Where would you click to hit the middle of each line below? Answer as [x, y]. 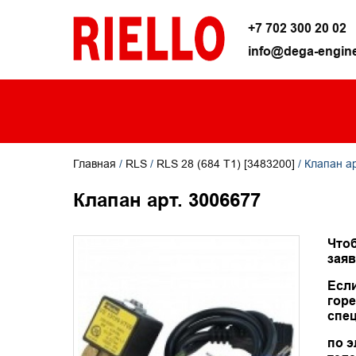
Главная [95, 164]
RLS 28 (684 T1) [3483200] [226, 164]
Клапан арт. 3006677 [167, 200]
